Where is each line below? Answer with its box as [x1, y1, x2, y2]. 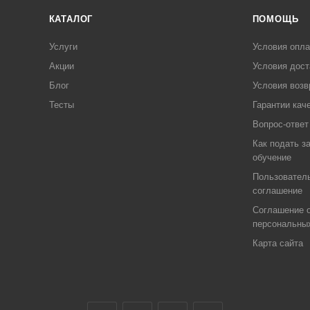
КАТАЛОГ [48, 14, 93, 24]
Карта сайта [252, 238, 303, 248]
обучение [252, 152, 291, 163]
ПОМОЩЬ [252, 14, 299, 24]
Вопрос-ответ [252, 119, 309, 129]
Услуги [48, 42, 77, 52]
